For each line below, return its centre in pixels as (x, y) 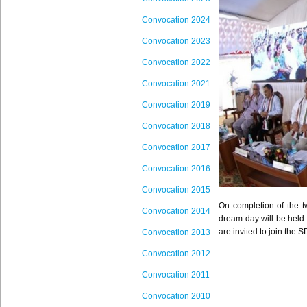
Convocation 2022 (176, 62)
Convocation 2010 (176, 296)
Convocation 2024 (176, 20)
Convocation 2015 (176, 190)
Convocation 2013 (176, 232)
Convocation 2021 (176, 84)
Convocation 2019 (176, 105)
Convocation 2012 (176, 254)
